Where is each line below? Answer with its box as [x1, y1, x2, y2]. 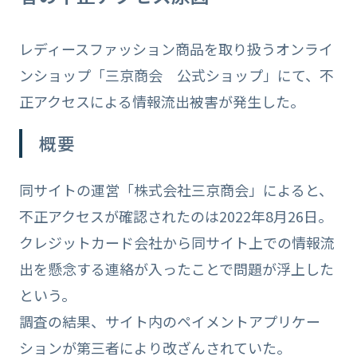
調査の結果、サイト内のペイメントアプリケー [18, 310, 320, 331]
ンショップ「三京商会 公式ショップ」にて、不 [18, 65, 334, 86]
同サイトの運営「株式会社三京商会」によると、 [18, 178, 333, 200]
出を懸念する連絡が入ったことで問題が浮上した [18, 257, 334, 279]
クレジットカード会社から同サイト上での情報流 [18, 231, 335, 253]
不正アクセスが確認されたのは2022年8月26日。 [18, 205, 332, 226]
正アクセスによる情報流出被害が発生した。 [18, 91, 304, 112]
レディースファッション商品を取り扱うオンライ [18, 38, 333, 60]
